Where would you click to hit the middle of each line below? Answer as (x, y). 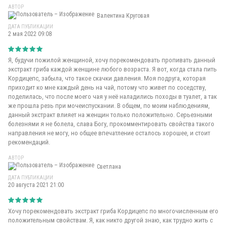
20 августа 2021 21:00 (36, 185)
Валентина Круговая (123, 16)
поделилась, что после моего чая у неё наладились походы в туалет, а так (112, 97)
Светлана (109, 167)
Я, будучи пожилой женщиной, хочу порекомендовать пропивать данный (112, 60)
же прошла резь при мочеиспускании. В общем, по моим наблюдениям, (109, 106)
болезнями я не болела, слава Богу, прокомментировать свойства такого (111, 124)
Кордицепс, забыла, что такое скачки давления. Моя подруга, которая (107, 78)
